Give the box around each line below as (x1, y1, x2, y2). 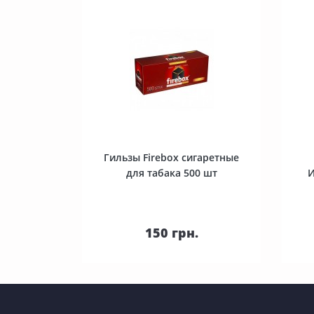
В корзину (155, 219, 205, 232)
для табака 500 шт (125, 166, 217, 179)
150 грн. (144, 224, 198, 241)
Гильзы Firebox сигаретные (104, 151, 239, 164)
